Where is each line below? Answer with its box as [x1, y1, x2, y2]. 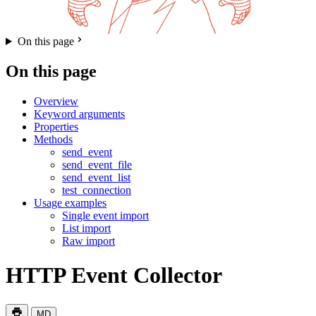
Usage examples [34, 196, 107, 209]
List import [62, 221, 111, 234]
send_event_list [62, 171, 130, 183]
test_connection [62, 183, 131, 196]
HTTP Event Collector [6, 262, 222, 288]
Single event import [62, 209, 149, 221]
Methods [34, 133, 73, 145]
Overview [34, 95, 78, 107]
